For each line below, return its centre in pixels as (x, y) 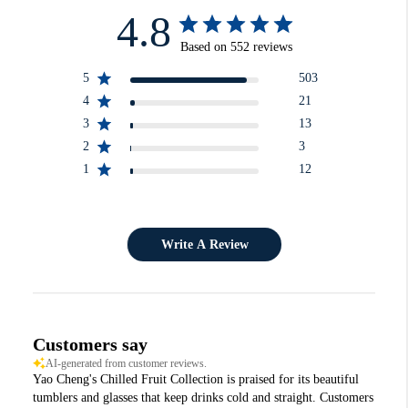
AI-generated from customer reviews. (126, 364)
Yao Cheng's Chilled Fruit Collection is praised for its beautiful (195, 380)
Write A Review (204, 245)
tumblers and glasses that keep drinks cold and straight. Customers (203, 398)
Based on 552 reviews (236, 47)
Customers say (90, 345)
